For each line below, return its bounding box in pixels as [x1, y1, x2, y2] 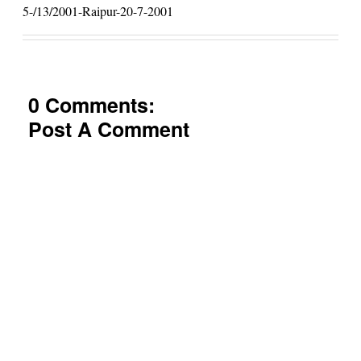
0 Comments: [28, 90, 155, 120]
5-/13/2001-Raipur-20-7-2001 [22, 2, 173, 20]
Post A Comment [28, 114, 189, 144]
